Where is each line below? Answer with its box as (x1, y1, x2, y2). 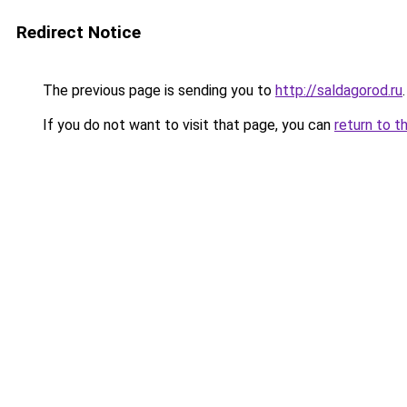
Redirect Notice (16, 22, 141, 43)
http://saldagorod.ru (275, 82, 402, 99)
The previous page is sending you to (39, 82, 275, 99)
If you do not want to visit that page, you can (39, 116, 334, 134)
